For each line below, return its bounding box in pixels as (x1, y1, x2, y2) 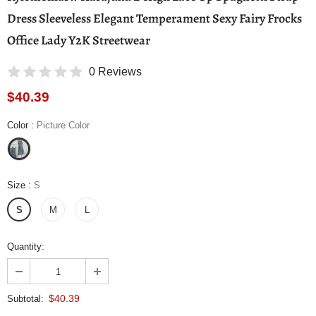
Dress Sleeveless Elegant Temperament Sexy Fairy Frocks (7, 9, 302, 27)
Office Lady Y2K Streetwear (7, 31, 150, 49)
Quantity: (7, 241, 44, 252)
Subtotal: (7, 293, 44, 305)
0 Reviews (89, 65, 142, 78)
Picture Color (37, 119, 90, 130)
